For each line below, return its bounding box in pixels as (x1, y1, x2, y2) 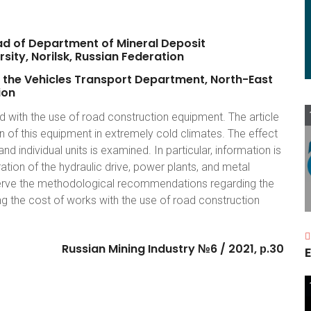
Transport (74, 72, 132, 87)
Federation (121, 49, 184, 65)
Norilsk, (31, 49, 72, 65)
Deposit (161, 35, 205, 51)
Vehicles (24, 72, 72, 87)
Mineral (117, 35, 158, 51)
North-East (210, 72, 273, 87)
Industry (148, 241, 195, 257)
